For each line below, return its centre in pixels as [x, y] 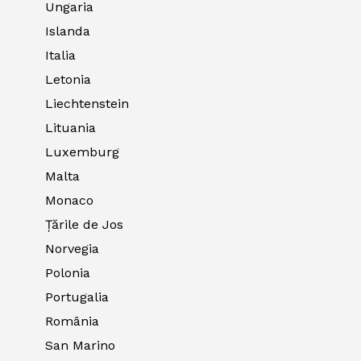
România [72, 322]
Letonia [68, 80]
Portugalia [77, 297]
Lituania [71, 128]
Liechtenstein [87, 104]
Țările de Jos [84, 225]
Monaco [69, 201]
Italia [60, 56]
